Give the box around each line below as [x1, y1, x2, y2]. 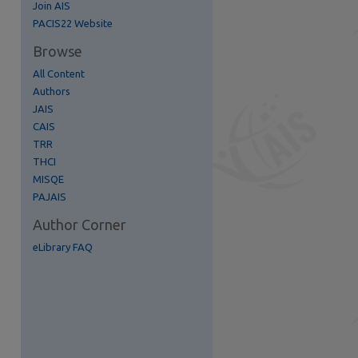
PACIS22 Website [33, 18, 113, 29]
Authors [33, 86, 70, 97]
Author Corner [33, 217, 126, 233]
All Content [33, 68, 85, 79]
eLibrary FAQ [33, 241, 93, 253]
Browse [33, 43, 82, 59]
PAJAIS [33, 191, 66, 202]
